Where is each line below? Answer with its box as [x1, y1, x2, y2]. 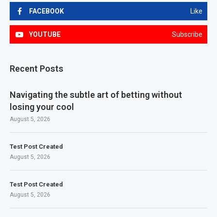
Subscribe [172, 31, 202, 38]
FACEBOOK [29, 7, 64, 15]
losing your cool [10, 102, 74, 112]
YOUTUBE [29, 31, 61, 38]
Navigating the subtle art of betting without [10, 90, 182, 100]
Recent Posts [10, 63, 63, 74]
